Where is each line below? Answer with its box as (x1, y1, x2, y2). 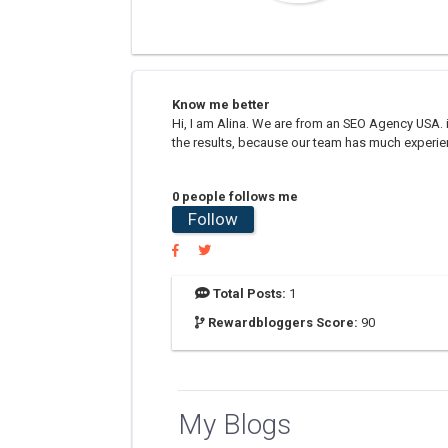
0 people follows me (172, 189, 298, 204)
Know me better (172, 97, 270, 112)
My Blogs (178, 408, 291, 441)
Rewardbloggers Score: (205, 315, 361, 330)
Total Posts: (210, 286, 289, 301)
